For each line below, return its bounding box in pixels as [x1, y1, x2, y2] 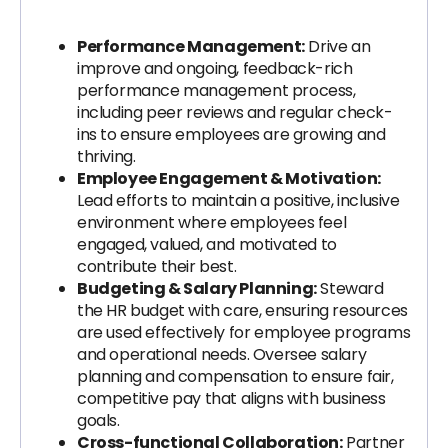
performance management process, [77, 79, 356, 102]
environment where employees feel [77, 211, 347, 234]
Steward [316, 277, 384, 300]
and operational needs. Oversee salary [77, 343, 367, 366]
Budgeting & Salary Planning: [77, 277, 317, 300]
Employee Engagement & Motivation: [77, 167, 381, 190]
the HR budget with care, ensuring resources [77, 299, 408, 322]
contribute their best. [77, 255, 237, 278]
